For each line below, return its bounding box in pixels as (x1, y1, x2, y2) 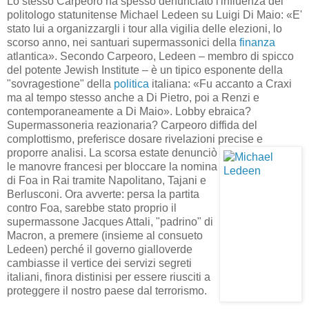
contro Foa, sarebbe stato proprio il (7, 201, 177, 214)
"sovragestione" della (7, 77, 114, 90)
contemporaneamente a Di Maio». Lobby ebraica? (7, 105, 251, 117)
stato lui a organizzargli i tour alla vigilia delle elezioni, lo (7, 22, 282, 34)
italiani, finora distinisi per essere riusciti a (7, 270, 210, 283)
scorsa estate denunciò (104, 146, 217, 159)
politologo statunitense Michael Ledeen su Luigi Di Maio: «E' (7, 8, 302, 21)
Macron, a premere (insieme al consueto (7, 229, 203, 241)
